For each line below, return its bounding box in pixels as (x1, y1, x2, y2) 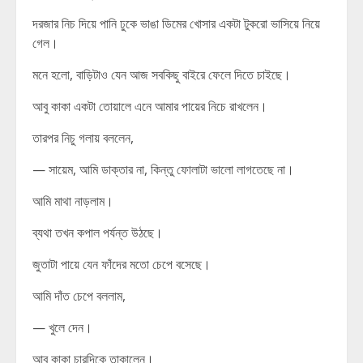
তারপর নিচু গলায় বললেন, (32, 129, 134, 147)
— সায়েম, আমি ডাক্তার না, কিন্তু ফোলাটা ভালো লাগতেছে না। (32, 160, 294, 178)
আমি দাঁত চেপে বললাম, (32, 287, 126, 305)
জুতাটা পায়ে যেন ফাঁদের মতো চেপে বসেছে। (32, 255, 211, 273)
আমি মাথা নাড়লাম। (32, 192, 113, 210)
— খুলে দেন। (32, 318, 92, 336)
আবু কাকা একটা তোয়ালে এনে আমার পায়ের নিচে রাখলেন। (32, 97, 267, 115)
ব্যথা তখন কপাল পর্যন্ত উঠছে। (32, 224, 163, 241)
